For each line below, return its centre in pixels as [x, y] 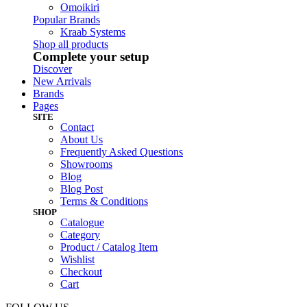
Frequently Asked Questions [122, 152]
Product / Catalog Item [109, 247]
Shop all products [71, 44]
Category [80, 235]
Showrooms [86, 164]
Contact [77, 127]
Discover [52, 69]
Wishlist [77, 259]
